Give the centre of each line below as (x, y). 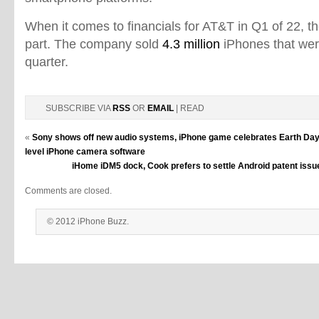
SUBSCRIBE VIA (79, 108)
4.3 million (191, 44)
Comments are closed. (68, 191)
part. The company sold (94, 44)
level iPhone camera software (85, 152)
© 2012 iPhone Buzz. (88, 221)
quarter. (47, 62)
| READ (189, 108)
